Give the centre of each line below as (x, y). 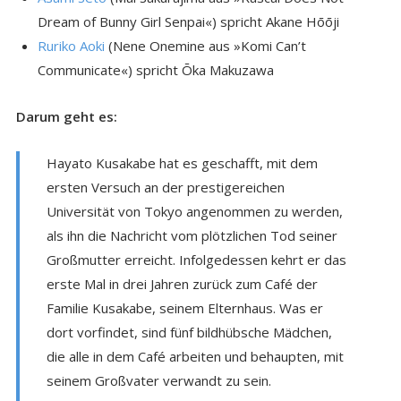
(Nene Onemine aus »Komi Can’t (205, 45)
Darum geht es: (66, 116)
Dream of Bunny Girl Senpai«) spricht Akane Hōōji (188, 21)
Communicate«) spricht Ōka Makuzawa (155, 69)
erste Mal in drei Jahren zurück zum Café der (182, 283)
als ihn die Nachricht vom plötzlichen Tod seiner (192, 235)
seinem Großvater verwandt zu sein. (158, 380)
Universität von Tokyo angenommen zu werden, (194, 211)
